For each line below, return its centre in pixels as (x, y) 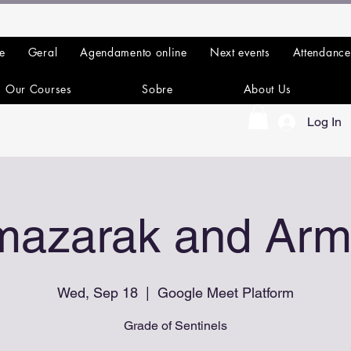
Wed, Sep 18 (98, 293)
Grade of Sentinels (175, 326)
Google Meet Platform (226, 293)
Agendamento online (134, 52)
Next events (240, 52)
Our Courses (38, 89)
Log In (324, 122)
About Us (268, 89)
